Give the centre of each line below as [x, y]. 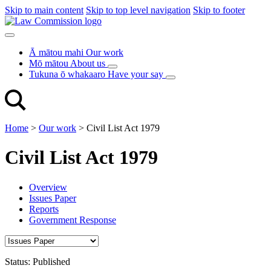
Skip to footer [219, 10]
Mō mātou [49, 63]
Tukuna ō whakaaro [67, 74]
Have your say [135, 74]
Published [51, 261]
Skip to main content [44, 10]
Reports [44, 209]
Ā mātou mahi [56, 52]
